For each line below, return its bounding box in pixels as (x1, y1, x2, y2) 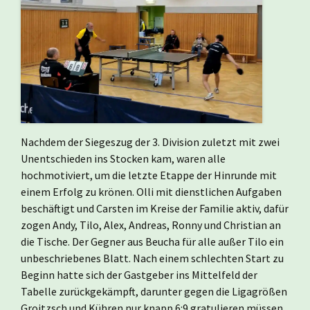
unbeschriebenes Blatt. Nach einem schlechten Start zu (21, 250, 284, 265)
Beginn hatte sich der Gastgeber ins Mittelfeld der (21, 267, 257, 282)
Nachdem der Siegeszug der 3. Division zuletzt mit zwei (21, 134, 280, 149)
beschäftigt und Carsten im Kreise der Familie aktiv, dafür (21, 201, 289, 215)
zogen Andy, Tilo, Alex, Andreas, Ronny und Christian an (21, 217, 281, 232)
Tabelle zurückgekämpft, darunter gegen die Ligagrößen (21, 284, 287, 298)
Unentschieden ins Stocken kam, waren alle (21, 151, 226, 165)
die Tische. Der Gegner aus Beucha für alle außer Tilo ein (21, 234, 284, 248)
